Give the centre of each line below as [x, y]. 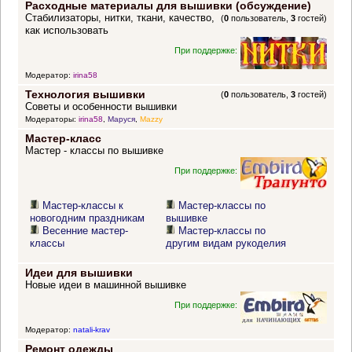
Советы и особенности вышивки [101, 107]
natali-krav [91, 330]
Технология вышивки [85, 95]
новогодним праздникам [88, 218]
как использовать [66, 31]
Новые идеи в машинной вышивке [105, 285]
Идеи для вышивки [79, 273]
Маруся [121, 119]
